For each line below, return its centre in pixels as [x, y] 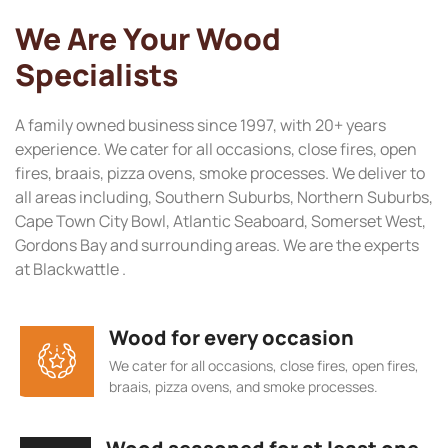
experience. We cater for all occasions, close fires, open [216, 149]
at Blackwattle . [70, 269]
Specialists [96, 75]
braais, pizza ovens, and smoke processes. [243, 386]
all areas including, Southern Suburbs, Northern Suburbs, [224, 197]
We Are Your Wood [148, 39]
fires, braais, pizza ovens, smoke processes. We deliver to [220, 173]
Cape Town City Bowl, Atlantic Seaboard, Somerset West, [220, 221]
